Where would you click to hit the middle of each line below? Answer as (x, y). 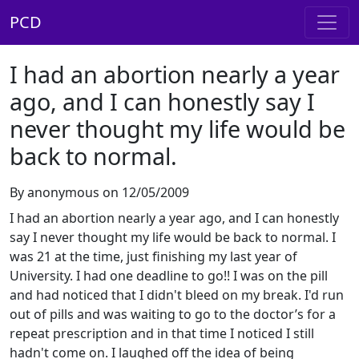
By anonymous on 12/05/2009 (99, 192)
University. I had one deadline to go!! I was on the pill (169, 276)
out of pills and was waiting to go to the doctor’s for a (173, 314)
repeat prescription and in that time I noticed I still (162, 333)
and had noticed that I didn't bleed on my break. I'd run (177, 295)
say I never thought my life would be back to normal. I (173, 237)
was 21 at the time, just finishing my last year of (153, 256)
